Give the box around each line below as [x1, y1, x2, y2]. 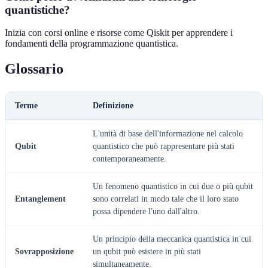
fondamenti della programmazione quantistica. [5, 38, 178, 49]
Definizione [93, 101, 133, 111]
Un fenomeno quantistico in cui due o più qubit [93, 182, 253, 191]
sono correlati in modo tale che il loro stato [93, 194, 239, 204]
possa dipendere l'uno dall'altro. [93, 207, 200, 217]
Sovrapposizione [15, 247, 74, 257]
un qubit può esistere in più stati [93, 247, 201, 257]
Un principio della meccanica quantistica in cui [93, 234, 251, 244]
